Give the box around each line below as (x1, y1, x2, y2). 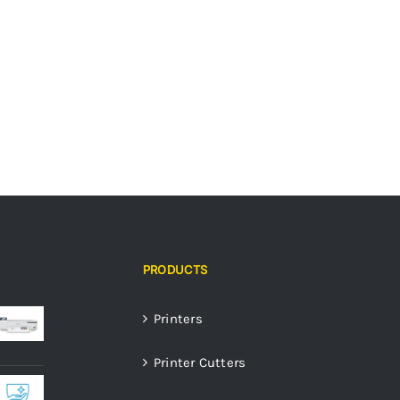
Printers (154, 311, 203, 328)
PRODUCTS (143, 262, 208, 278)
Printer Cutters (154, 354, 246, 371)
